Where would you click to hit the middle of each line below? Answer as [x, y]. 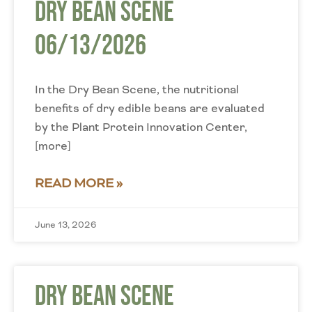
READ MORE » [79, 183]
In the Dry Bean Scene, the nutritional [137, 89]
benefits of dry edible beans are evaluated [150, 108]
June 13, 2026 [65, 225]
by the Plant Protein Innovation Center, [141, 127]
